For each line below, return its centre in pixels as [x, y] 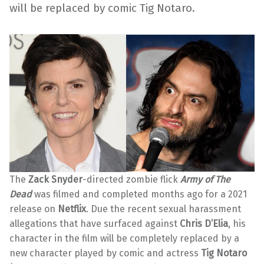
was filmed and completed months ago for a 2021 [139, 194]
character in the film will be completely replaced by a [124, 238]
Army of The [205, 179]
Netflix [72, 209]
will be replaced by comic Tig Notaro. [102, 8]
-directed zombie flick [131, 179]
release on [34, 209]
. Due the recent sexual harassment [164, 209]
